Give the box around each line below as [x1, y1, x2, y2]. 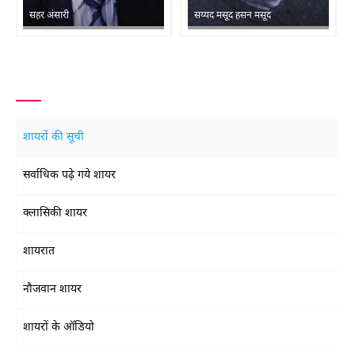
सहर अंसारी [29, 10, 69, 22]
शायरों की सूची [23, 130, 84, 145]
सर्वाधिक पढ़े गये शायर [23, 168, 116, 183]
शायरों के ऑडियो [23, 320, 94, 335]
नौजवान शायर [23, 282, 82, 297]
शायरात [23, 244, 55, 259]
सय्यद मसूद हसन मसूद [194, 10, 271, 22]
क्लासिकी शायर [23, 206, 87, 221]
